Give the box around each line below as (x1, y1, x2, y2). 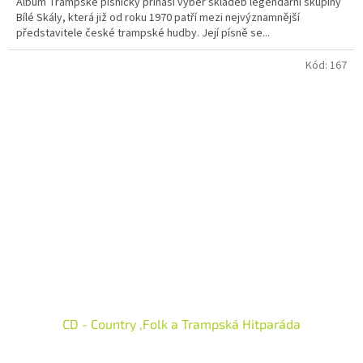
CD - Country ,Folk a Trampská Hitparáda (62, 316, 301, 332)
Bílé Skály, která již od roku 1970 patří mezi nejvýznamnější (16, 10, 300, 27)
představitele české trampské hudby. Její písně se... (16, 25, 270, 42)
